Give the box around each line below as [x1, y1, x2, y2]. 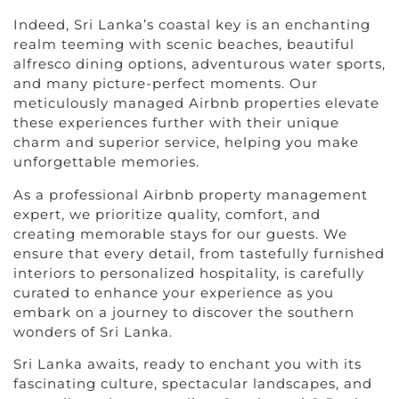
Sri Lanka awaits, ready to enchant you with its [13, 355, 362, 373]
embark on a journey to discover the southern [13, 303, 354, 321]
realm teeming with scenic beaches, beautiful [13, 36, 354, 53]
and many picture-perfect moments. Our [13, 75, 318, 93]
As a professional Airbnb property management [13, 185, 368, 203]
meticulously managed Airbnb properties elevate [13, 94, 379, 112]
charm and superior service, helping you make [13, 134, 359, 151]
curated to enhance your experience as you [13, 283, 334, 301]
